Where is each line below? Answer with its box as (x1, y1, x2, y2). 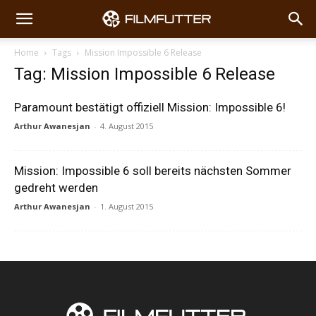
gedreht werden (14, 181, 98, 195)
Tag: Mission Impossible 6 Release (14, 64, 275, 84)
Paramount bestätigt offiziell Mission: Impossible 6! (14, 100, 286, 114)
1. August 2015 (100, 201, 153, 212)
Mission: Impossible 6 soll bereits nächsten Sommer (14, 164, 291, 178)
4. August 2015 (100, 121, 153, 131)
